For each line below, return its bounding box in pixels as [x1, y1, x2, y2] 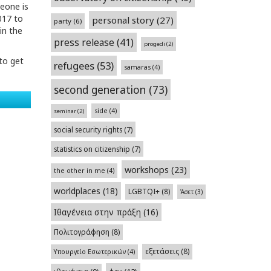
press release [53, 36, 114, 49]
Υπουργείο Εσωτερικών [53, 247, 126, 256]
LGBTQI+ [128, 186, 160, 197]
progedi [143, 40, 165, 48]
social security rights [53, 125, 122, 134]
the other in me [53, 166, 105, 175]
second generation [53, 82, 146, 97]
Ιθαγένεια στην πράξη [53, 206, 141, 218]
